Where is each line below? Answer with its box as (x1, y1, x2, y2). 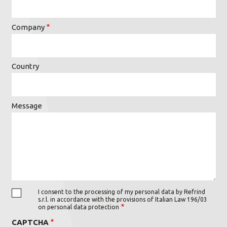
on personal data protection (38, 203, 119, 210)
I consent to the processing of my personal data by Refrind (38, 188, 205, 195)
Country (11, 62, 39, 71)
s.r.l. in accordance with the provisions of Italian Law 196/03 (38, 196, 207, 203)
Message (11, 101, 42, 110)
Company (11, 22, 45, 31)
